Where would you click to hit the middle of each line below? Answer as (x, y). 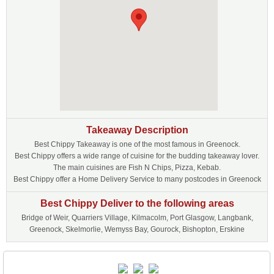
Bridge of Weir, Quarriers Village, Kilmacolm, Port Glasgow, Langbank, (137, 218)
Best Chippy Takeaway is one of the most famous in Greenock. (137, 144)
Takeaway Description (137, 130)
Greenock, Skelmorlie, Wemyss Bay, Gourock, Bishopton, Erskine (137, 229)
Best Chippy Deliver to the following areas (137, 203)
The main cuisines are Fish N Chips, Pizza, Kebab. (137, 168)
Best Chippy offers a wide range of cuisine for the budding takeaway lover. (137, 156)
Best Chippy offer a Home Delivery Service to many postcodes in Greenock (137, 179)
